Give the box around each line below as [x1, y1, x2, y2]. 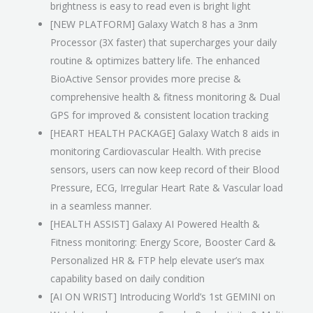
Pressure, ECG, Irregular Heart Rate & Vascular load [50, 181, 283, 195]
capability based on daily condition [50, 272, 205, 286]
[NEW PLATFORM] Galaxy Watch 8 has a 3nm [50, 17, 258, 31]
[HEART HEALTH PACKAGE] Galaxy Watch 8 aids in [50, 126, 279, 140]
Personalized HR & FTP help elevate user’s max [50, 254, 264, 268]
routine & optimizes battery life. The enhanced [50, 54, 260, 68]
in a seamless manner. [50, 199, 152, 213]
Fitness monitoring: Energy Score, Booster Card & [50, 235, 276, 249]
